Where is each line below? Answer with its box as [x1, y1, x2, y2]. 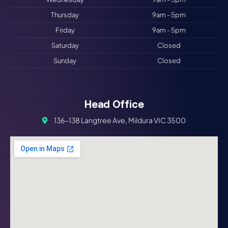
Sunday [53, 56, 76, 65]
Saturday [51, 41, 79, 50]
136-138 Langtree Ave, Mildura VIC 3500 [53, 116, 186, 125]
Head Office [84, 98, 144, 110]
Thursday [51, 11, 79, 19]
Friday [55, 26, 75, 35]
